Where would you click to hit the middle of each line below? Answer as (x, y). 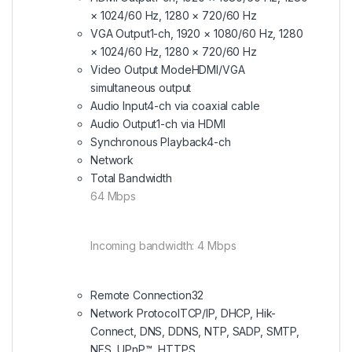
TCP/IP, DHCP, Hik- (228, 313)
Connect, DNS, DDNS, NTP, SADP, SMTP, (195, 332)
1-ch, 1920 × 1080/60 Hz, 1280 (226, 34)
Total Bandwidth (131, 178)
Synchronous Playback (149, 142)
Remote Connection (141, 295)
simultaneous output (141, 88)
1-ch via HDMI (191, 124)
